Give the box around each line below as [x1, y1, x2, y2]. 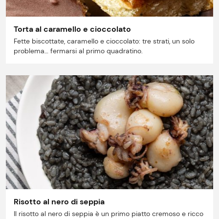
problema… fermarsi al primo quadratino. [14, 46, 143, 55]
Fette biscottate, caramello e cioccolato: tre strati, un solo [14, 36, 195, 45]
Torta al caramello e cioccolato [14, 23, 131, 34]
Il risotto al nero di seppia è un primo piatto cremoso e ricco [14, 209, 203, 218]
